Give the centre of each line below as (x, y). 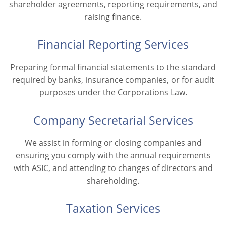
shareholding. (113, 180)
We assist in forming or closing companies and (113, 143)
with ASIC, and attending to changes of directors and (113, 168)
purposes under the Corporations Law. (113, 92)
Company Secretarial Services (113, 120)
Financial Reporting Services (113, 44)
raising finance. (113, 16)
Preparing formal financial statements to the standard (113, 67)
